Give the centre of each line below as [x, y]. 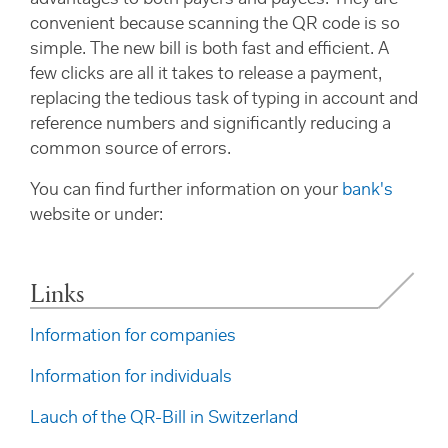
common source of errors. [130, 150]
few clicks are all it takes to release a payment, [206, 75]
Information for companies [133, 337]
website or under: [96, 216]
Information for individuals [131, 378]
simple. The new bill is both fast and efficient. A [209, 50]
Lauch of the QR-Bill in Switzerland [164, 419]
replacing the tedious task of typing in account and [224, 100]
